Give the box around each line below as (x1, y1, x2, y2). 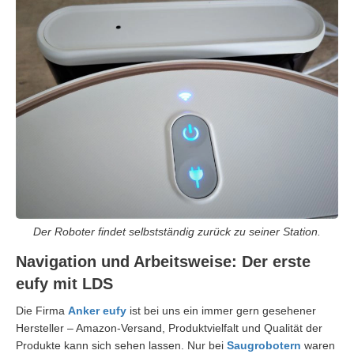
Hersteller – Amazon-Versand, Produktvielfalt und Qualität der (16, 322, 322, 335)
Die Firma (16, 304, 68, 318)
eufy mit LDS (16, 275, 113, 293)
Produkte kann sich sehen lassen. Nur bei (16, 339, 227, 352)
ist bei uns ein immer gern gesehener (126, 304, 316, 318)
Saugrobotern (227, 339, 301, 352)
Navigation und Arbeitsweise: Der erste (16, 253, 311, 271)
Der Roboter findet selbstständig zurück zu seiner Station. (33, 225, 321, 239)
